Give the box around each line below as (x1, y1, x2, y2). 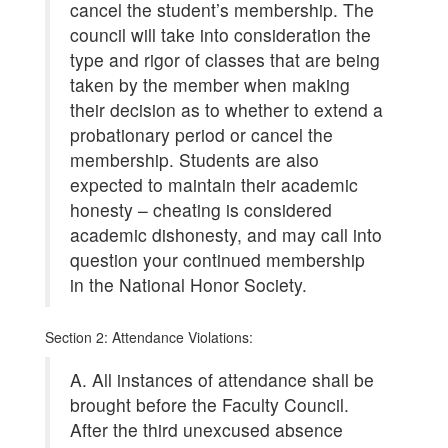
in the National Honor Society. (70, 272, 307, 297)
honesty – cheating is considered (70, 197, 332, 222)
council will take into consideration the (70, 22, 371, 47)
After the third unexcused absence (70, 417, 343, 442)
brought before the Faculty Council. (70, 392, 349, 417)
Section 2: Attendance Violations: (45, 327, 253, 347)
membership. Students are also (70, 147, 319, 172)
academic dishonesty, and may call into (70, 222, 382, 247)
